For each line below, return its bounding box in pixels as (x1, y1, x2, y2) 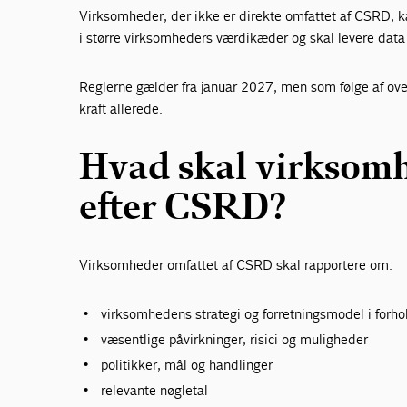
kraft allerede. (79, 99, 164, 117)
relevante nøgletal (101, 381, 209, 399)
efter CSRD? (79, 183, 287, 230)
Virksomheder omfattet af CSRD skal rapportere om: (79, 255, 393, 273)
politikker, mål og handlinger (101, 355, 273, 373)
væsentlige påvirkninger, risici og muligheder (101, 330, 369, 348)
